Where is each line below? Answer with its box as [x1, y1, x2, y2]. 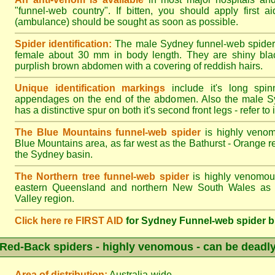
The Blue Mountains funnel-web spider [15, 127, 201, 137]
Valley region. [15, 193, 74, 204]
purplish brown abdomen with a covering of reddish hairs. [15, 61, 263, 71]
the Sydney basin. [15, 149, 93, 160]
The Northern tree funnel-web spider [15, 171, 189, 182]
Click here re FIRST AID [15, 215, 123, 226]
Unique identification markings [15, 83, 166, 93]
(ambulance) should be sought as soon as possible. [15, 17, 238, 27]
